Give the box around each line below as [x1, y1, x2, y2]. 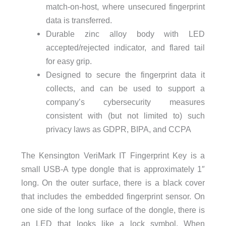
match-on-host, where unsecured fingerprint [45, 2, 205, 11]
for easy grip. [45, 56, 92, 66]
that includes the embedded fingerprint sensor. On [21, 191, 205, 201]
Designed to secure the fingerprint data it [45, 70, 205, 79]
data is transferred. [45, 15, 112, 25]
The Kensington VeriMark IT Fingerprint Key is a [21, 150, 205, 160]
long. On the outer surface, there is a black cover [21, 178, 205, 187]
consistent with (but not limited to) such [45, 110, 205, 120]
